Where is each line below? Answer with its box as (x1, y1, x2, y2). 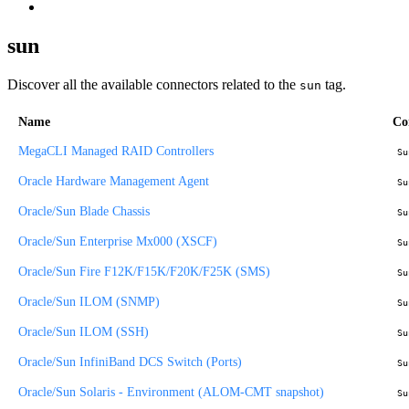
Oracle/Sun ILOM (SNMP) (18, 294, 160, 309)
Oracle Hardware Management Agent (18, 173, 209, 188)
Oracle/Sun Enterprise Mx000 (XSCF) (18, 234, 217, 248)
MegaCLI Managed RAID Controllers (18, 143, 214, 158)
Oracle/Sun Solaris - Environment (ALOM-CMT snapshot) (18, 384, 324, 399)
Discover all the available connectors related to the (7, 76, 299, 92)
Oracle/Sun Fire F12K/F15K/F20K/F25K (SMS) (18, 264, 270, 278)
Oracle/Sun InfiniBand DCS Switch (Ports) (18, 354, 242, 369)
